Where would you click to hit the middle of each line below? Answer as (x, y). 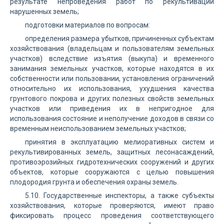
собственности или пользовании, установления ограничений (112, 78)
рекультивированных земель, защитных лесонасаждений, (112, 152)
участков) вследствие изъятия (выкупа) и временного (112, 58)
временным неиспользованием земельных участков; (98, 128)
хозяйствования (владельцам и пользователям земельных (112, 48)
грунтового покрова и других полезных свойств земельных (112, 98)
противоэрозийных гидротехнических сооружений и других (112, 162)
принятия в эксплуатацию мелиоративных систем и (119, 142)
